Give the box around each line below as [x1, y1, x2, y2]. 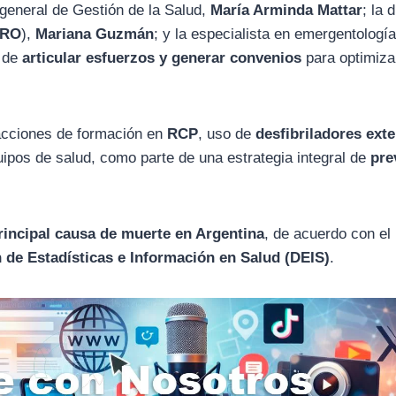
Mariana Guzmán [35, 25, 155, 42]
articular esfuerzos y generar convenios [22, 49, 302, 66]
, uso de [198, 125, 256, 142]
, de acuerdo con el [264, 225, 392, 242]
